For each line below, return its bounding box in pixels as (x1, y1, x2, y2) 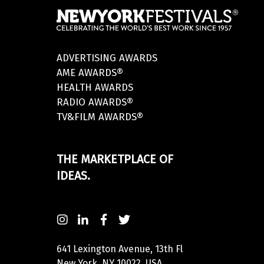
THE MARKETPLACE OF (57, 152, 174, 167)
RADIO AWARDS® (57, 96, 134, 109)
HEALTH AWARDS (57, 81, 134, 94)
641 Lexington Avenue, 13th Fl (57, 243, 183, 255)
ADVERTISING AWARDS (57, 52, 158, 65)
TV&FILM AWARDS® (57, 111, 144, 124)
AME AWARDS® (57, 67, 124, 80)
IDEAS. (57, 169, 91, 183)
